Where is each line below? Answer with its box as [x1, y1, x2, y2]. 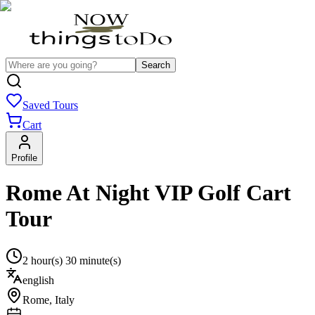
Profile [11, 153, 37, 163]
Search [141, 60, 170, 70]
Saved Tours [22, 99, 78, 111]
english [22, 274, 54, 286]
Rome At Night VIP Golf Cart [6, 180, 291, 206]
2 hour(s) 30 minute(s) [22, 254, 121, 266]
